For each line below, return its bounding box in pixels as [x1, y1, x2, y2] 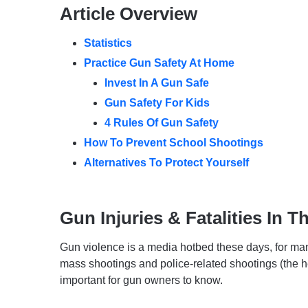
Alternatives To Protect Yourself [84, 157, 252, 169]
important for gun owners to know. [60, 274, 223, 287]
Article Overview [60, 3, 197, 25]
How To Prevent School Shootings [84, 137, 263, 149]
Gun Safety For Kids [104, 97, 210, 109]
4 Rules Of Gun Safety [104, 117, 219, 129]
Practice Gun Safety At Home [84, 57, 234, 69]
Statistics [84, 37, 132, 49]
